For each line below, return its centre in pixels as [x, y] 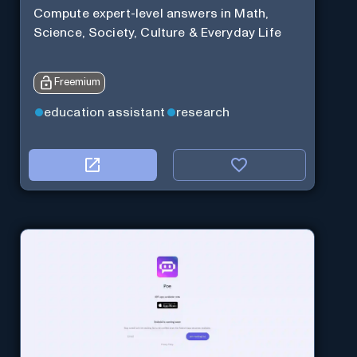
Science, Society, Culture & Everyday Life [157, 33]
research [203, 112]
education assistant [104, 112]
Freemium [77, 83]
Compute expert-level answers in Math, [151, 14]
